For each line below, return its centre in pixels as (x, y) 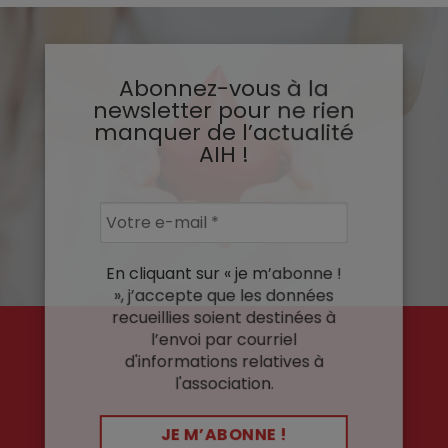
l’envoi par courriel (223, 339)
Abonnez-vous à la (223, 89)
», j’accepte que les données (223, 295)
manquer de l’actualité (223, 133)
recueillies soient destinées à (223, 317)
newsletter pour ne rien (223, 111)
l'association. (224, 383)
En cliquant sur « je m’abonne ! (223, 273)
